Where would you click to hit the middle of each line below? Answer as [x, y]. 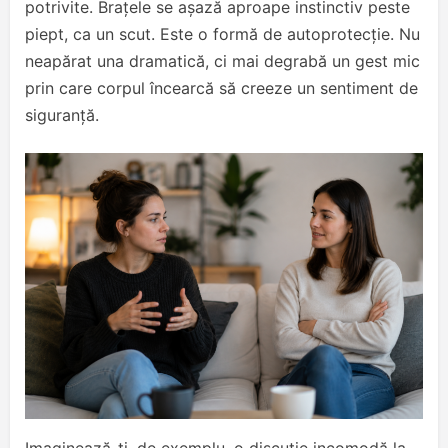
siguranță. [62, 115]
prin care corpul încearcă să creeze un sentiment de [221, 88]
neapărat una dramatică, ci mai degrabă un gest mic [222, 61]
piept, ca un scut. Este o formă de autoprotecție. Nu [222, 34]
